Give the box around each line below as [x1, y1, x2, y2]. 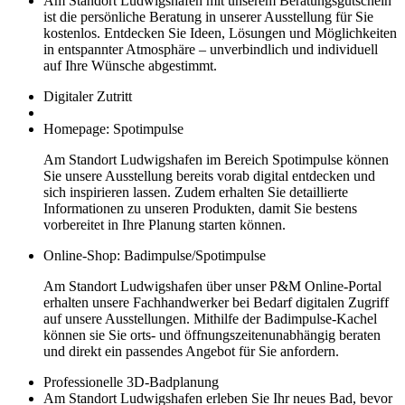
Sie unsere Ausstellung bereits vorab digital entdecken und [43, 167, 375, 184]
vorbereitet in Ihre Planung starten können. [43, 216, 286, 232]
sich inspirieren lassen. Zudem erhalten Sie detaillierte [43, 184, 348, 200]
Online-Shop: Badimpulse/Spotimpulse [43, 247, 266, 263]
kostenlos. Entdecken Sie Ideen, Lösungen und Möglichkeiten [43, 24, 397, 41]
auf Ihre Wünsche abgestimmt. [43, 57, 217, 73]
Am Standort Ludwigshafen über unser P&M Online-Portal [43, 278, 381, 294]
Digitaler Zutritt [43, 88, 132, 104]
